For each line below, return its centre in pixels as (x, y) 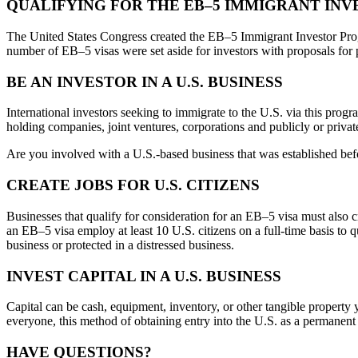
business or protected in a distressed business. (120, 245)
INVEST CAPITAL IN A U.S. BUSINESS (144, 276)
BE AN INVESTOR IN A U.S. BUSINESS (145, 82)
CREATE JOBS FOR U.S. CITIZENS (133, 185)
